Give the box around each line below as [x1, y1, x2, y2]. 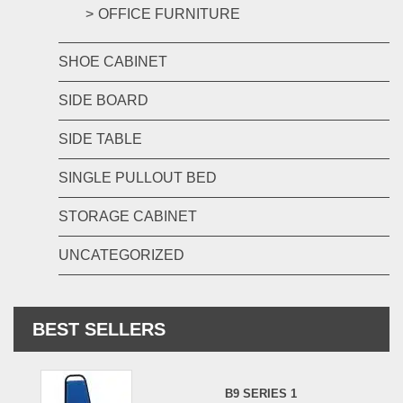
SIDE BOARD [58, 93, 148, 108]
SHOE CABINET [58, 54, 167, 69]
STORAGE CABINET [58, 209, 197, 224]
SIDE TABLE [58, 131, 142, 147]
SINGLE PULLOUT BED [58, 170, 217, 185]
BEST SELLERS [32, 319, 166, 339]
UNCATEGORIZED [58, 247, 184, 263]
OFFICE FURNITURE [98, 6, 240, 22]
